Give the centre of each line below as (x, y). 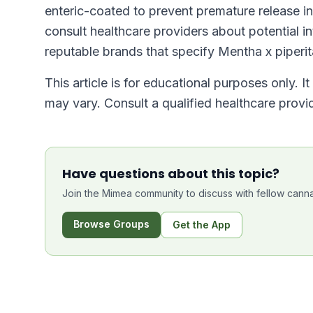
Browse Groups (111, 224)
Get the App (202, 225)
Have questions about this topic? (171, 174)
